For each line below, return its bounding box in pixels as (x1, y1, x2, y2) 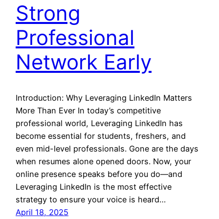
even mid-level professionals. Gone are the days (16, 144, 198, 154)
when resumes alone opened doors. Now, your (16, 156, 191, 167)
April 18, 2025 (16, 207, 68, 218)
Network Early (16, 49, 152, 75)
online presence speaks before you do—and (16, 169, 182, 179)
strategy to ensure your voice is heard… (16, 195, 166, 205)
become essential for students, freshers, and (16, 131, 186, 141)
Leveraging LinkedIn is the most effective (16, 182, 172, 192)
